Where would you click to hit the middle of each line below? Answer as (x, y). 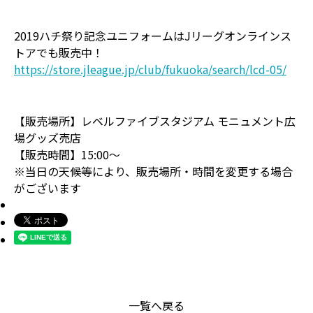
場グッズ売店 (48, 138)
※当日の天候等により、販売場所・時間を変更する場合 (153, 171)
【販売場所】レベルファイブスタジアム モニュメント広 (155, 121)
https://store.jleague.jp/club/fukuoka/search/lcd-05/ (150, 69)
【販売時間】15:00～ (67, 154)
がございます (48, 188)
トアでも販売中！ (59, 52)
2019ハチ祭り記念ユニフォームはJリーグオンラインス (153, 36)
